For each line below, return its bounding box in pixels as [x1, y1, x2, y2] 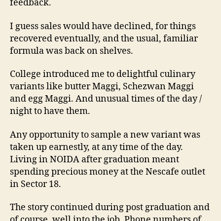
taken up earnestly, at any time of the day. [10, 141, 183, 153]
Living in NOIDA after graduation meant [10, 153, 179, 165]
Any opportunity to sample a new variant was [10, 129, 200, 141]
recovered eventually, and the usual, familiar [10, 33, 198, 44]
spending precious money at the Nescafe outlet [10, 166, 205, 178]
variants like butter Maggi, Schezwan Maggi [10, 81, 194, 93]
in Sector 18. [10, 178, 61, 190]
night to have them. [10, 106, 90, 117]
